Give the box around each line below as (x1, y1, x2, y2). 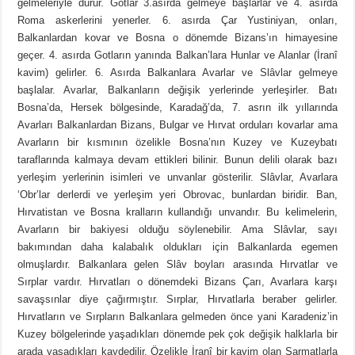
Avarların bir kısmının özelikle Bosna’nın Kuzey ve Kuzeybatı (17, 136, 338, 149)
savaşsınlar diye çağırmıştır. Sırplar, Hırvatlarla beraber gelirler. (17, 293, 338, 306)
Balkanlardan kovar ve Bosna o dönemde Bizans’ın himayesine (17, 32, 338, 44)
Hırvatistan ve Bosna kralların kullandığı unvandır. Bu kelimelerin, (17, 206, 338, 219)
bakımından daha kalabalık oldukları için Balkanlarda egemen (17, 241, 338, 254)
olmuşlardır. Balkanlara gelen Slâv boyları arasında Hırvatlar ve (17, 258, 338, 271)
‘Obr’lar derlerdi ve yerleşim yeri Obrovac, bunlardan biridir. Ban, (17, 189, 338, 201)
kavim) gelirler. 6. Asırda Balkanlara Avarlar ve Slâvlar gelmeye (17, 67, 338, 79)
